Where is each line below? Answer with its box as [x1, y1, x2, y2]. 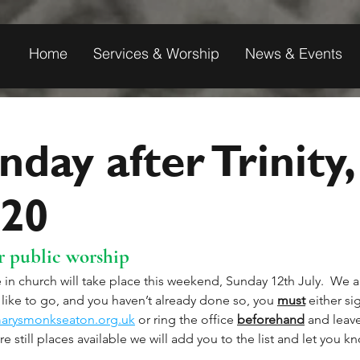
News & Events [245, 44, 342, 63]
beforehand [237, 312, 305, 327]
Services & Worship [93, 44, 219, 63]
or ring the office [135, 312, 237, 327]
